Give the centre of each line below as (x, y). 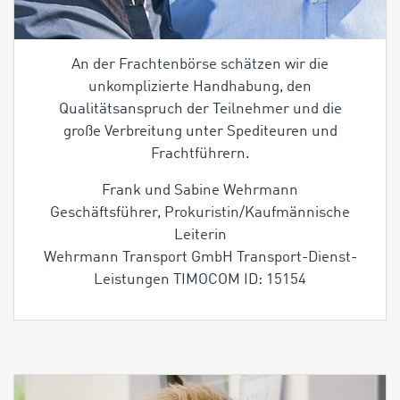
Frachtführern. (200, 154)
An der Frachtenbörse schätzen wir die (200, 65)
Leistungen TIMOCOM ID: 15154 (200, 280)
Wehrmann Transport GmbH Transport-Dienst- (200, 258)
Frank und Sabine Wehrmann (200, 191)
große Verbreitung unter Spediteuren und (200, 132)
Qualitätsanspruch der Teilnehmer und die (200, 110)
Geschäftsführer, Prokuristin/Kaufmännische (200, 213)
